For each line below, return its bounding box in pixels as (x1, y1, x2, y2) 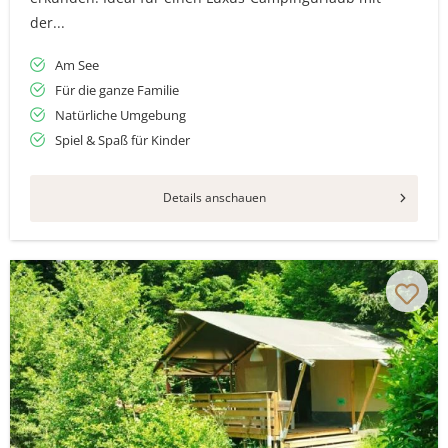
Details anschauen (162, 189, 266, 206)
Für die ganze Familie (55, 81, 179, 99)
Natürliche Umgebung (55, 106, 186, 124)
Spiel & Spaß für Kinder (55, 131, 190, 149)
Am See (55, 56, 99, 74)
